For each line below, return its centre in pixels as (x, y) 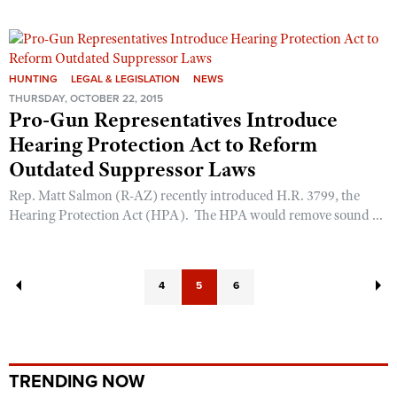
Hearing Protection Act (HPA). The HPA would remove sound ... (196, 215)
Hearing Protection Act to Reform (163, 144)
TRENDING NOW (77, 381)
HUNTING (33, 78)
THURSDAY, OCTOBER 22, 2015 (86, 98)
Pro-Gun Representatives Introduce (173, 119)
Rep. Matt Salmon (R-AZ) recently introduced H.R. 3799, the (184, 195)
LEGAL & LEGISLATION (125, 78)
